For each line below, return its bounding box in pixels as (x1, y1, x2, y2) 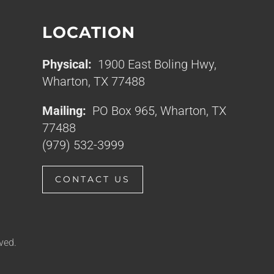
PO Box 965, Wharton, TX (89, 103, 227, 118)
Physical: (42, 57, 92, 72)
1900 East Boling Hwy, (92, 57, 217, 72)
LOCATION (42, 23, 136, 42)
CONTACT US (55, 174, 131, 185)
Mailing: (42, 103, 90, 118)
